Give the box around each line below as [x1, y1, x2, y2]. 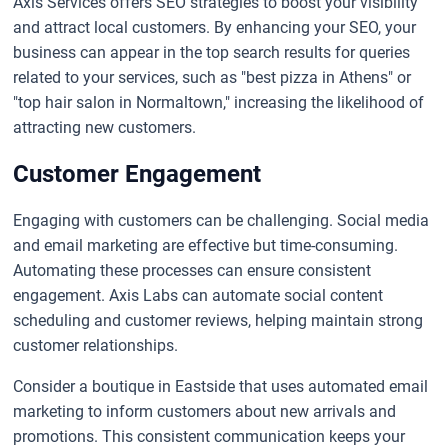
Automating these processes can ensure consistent [13, 260, 372, 280]
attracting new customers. [13, 117, 197, 137]
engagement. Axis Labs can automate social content [13, 285, 384, 305]
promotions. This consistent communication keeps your [13, 426, 406, 446]
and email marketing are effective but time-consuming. [13, 235, 399, 255]
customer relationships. [13, 335, 179, 355]
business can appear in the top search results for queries [13, 42, 411, 62]
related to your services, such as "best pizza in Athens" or [13, 67, 412, 87]
